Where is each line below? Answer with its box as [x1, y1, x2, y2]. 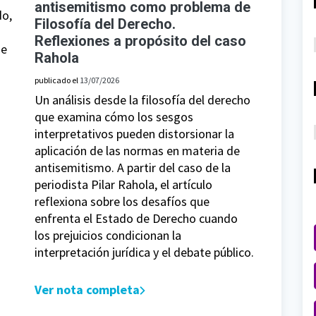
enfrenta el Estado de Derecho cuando [35, 210, 238, 227]
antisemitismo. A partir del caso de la [35, 159, 231, 176]
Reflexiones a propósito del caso [35, 32, 246, 50]
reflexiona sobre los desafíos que [35, 193, 209, 210]
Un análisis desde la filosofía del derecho [35, 92, 250, 109]
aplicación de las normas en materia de [35, 142, 240, 159]
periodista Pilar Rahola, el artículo [35, 176, 212, 193]
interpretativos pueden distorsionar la [35, 126, 234, 142]
